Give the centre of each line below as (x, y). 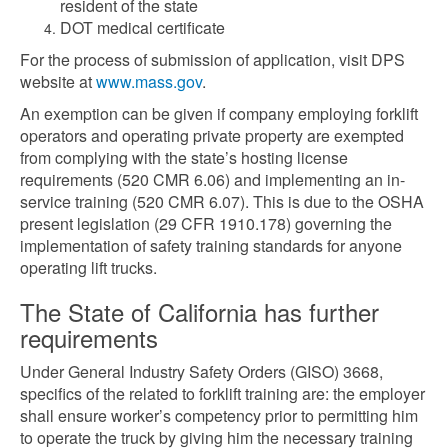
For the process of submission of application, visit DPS (212, 59)
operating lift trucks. (88, 267)
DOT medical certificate (142, 27)
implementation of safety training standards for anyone (211, 245)
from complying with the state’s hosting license (184, 157)
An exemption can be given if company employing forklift (219, 113)
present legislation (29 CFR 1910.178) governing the (206, 223)
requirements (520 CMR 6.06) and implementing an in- (212, 179)
